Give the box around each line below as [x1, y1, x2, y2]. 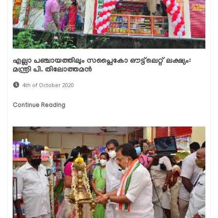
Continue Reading [13, 102, 65, 110]
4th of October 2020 [22, 81, 74, 89]
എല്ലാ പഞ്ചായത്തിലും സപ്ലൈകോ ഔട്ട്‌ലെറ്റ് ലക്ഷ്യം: [13, 57, 191, 66]
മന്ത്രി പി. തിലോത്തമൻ [13, 66, 92, 75]
